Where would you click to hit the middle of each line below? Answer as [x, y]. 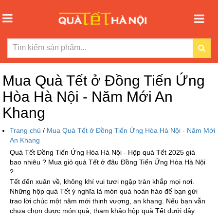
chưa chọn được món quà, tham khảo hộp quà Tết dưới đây [102, 210]
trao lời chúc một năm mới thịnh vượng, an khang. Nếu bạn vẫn [108, 201]
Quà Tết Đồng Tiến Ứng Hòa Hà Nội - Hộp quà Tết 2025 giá [102, 152]
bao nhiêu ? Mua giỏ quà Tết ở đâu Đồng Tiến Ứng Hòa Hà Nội [108, 162]
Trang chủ [26, 130]
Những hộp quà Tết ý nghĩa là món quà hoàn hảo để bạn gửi [104, 191]
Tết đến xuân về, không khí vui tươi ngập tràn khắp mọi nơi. [102, 181]
